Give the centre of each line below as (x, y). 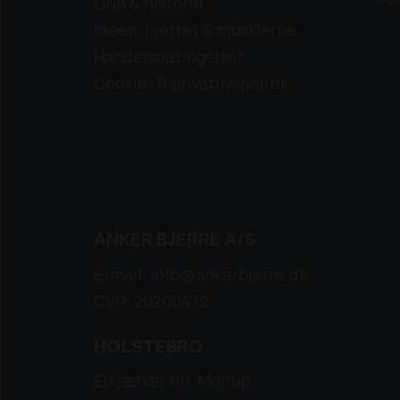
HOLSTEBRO (148, 346)
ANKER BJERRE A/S (175, 239)
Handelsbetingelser (169, 56)
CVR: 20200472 (151, 300)
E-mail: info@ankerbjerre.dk (200, 274)
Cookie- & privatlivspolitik (191, 83)
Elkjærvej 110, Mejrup (172, 380)
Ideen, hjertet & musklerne (195, 29)
